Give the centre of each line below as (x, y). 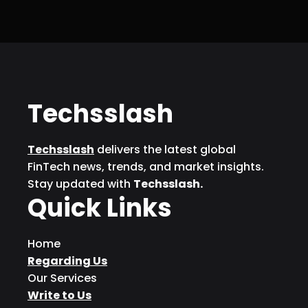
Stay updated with (80, 184)
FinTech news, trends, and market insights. (146, 166)
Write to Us (59, 295)
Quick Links (100, 208)
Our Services (62, 278)
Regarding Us (67, 261)
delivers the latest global (165, 149)
